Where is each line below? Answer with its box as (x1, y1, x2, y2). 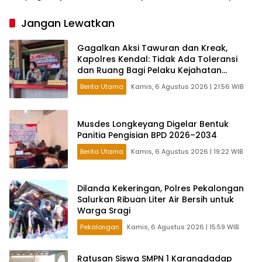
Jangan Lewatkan (21, 15, 115, 30)
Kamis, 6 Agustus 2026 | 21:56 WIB (131, 82, 243, 92)
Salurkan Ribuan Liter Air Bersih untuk (77, 194, 234, 206)
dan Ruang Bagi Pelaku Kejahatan (77, 64, 222, 77)
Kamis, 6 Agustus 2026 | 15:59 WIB (127, 222, 239, 232)
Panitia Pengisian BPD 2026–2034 (77, 129, 217, 141)
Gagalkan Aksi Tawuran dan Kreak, (77, 42, 227, 54)
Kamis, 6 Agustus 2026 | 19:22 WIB (131, 146, 243, 156)
